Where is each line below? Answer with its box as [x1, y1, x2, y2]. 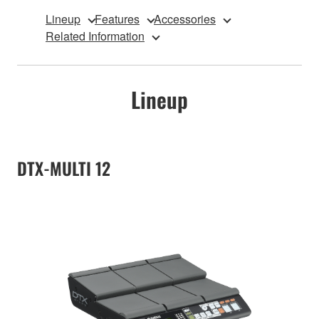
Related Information [46, 28, 145, 45]
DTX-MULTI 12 [17, 155, 110, 182]
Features [95, 11, 140, 28]
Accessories [154, 11, 216, 28]
